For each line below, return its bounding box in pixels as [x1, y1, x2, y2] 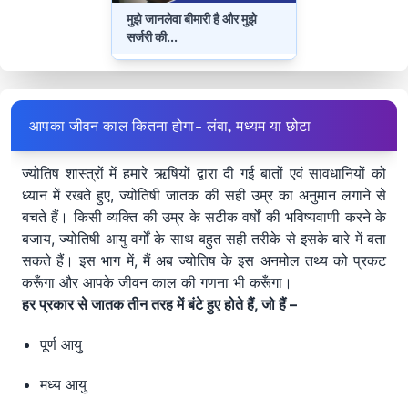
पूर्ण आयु [40, 335, 82, 354]
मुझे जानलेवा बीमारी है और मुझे [127, 11, 258, 27]
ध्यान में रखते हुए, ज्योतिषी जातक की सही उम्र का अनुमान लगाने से [22, 186, 386, 205]
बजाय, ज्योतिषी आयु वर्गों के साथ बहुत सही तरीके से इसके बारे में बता [22, 229, 386, 249]
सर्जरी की [127, 29, 168, 46]
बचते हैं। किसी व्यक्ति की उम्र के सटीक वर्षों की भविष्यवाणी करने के [22, 208, 386, 227]
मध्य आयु [40, 375, 87, 394]
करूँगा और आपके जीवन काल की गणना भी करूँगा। [22, 273, 292, 292]
